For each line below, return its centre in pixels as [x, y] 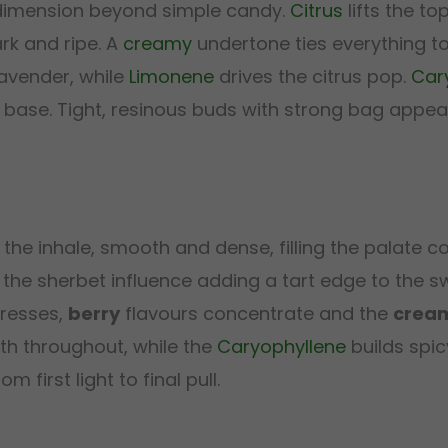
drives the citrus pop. [312, 76]
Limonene [171, 76]
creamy [157, 43]
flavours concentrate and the [256, 314]
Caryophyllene [281, 347]
